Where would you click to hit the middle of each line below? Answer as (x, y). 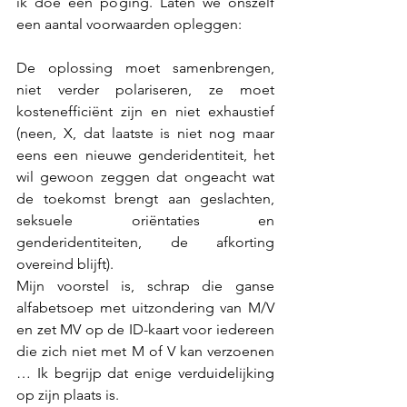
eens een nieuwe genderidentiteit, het (145, 155)
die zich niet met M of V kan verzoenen (145, 351)
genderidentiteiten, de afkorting (145, 242)
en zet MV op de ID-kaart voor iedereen (145, 329)
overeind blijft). (67, 264)
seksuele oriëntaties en (145, 220)
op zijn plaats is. (69, 395)
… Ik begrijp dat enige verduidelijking (145, 373)
